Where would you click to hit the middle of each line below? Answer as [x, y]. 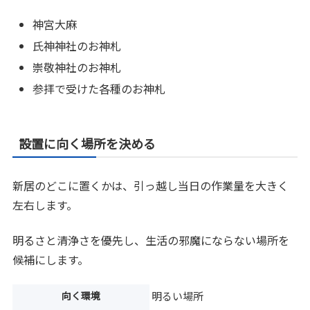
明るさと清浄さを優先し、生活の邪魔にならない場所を [151, 240]
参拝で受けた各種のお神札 [99, 89]
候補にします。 [51, 259]
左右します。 [45, 205]
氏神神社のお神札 [77, 46]
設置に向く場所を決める [88, 144]
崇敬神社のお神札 [77, 67]
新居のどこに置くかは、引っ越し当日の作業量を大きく [151, 186]
